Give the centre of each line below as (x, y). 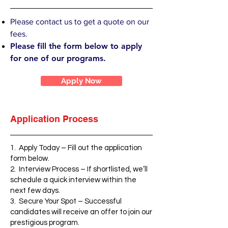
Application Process (54, 119)
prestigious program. (45, 223)
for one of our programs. (59, 58)
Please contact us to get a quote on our (80, 22)
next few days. (35, 191)
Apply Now (81, 81)
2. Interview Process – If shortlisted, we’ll (79, 169)
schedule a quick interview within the (73, 180)
